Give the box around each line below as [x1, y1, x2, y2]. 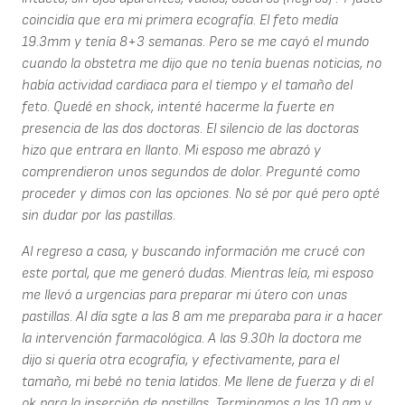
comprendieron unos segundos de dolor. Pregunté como [22, 164, 360, 182]
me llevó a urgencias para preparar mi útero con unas [22, 287, 347, 305]
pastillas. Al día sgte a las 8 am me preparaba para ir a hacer [22, 308, 382, 326]
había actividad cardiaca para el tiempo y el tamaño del [22, 77, 353, 95]
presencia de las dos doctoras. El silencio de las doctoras [22, 120, 359, 138]
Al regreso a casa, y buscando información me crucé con [22, 243, 365, 261]
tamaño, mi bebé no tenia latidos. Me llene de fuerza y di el [22, 373, 373, 391]
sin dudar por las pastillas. [22, 207, 175, 225]
